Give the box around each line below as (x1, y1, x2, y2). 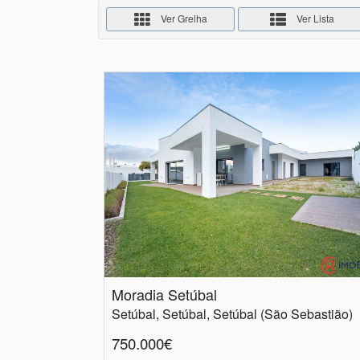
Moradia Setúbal (112, 284, 217, 305)
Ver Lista (294, 10, 334, 25)
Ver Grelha (157, 10, 207, 25)
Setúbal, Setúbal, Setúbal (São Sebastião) (112, 305, 353, 324)
